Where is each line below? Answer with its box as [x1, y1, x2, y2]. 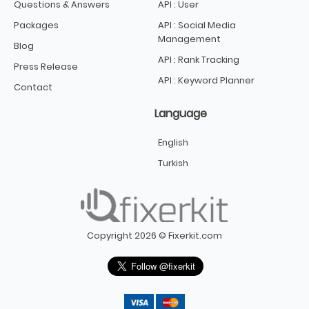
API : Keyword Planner [158, 74, 255, 88]
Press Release [14, 60, 78, 74]
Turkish [158, 157, 188, 170]
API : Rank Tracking [158, 53, 239, 67]
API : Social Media [158, 19, 236, 32]
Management [158, 32, 221, 46]
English [158, 136, 188, 150]
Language [154, 106, 207, 122]
